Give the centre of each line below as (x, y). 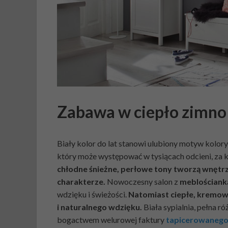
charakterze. (81, 181)
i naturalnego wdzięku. (100, 207)
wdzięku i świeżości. (93, 194)
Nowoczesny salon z (142, 181)
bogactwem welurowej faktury (111, 219)
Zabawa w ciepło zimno (142, 111)
